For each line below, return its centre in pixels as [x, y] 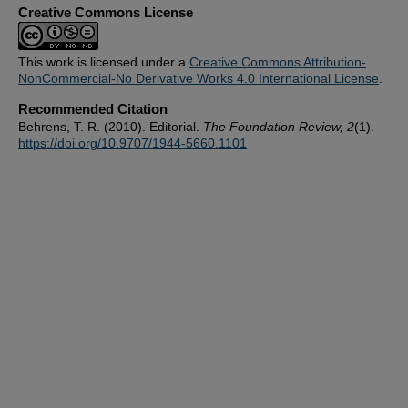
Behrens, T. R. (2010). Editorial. [111, 127]
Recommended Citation [93, 109]
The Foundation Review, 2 [279, 127]
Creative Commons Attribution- [278, 62]
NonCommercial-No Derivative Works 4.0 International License [199, 78]
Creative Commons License [106, 12]
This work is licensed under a [104, 62]
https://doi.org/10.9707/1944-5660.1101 [133, 143]
